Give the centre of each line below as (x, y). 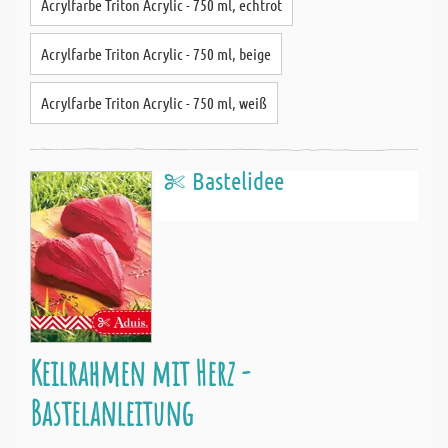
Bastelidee (238, 180)
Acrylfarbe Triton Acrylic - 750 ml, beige (156, 53)
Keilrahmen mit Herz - (140, 372)
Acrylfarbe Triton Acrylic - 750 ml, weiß (154, 102)
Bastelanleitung (111, 412)
